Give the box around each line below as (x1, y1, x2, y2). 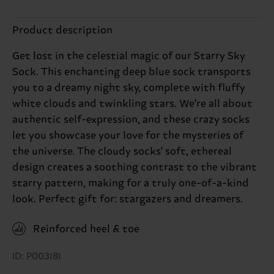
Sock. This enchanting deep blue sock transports (12, 65, 251, 78)
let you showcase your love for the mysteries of (12, 129, 243, 142)
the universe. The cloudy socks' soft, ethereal (12, 145, 232, 158)
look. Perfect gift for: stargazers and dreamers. (12, 193, 243, 206)
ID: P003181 (12, 251, 61, 262)
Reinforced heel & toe (33, 223, 139, 235)
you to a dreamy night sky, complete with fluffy (12, 81, 245, 94)
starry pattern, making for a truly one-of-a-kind (12, 177, 249, 190)
